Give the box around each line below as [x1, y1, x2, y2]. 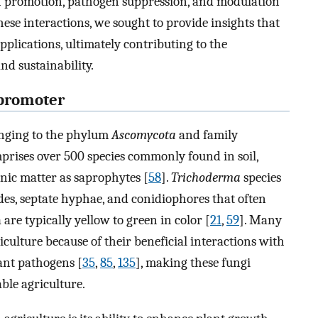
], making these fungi [136, 254, 251, 270]
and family [176, 126, 238, 143]
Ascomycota [111, 126, 176, 143]
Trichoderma [171, 169, 241, 185]
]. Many [239, 212, 282, 228]
